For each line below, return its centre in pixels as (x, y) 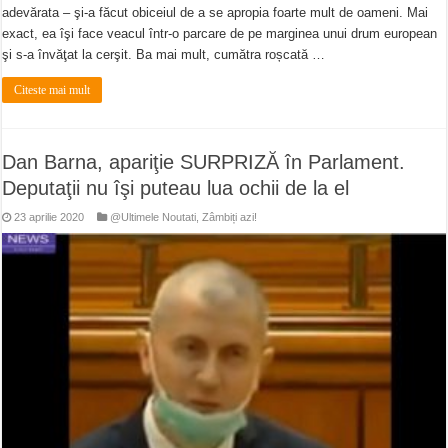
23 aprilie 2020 (49, 217)
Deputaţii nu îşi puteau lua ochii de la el (176, 188)
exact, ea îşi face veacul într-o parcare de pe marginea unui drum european (220, 34)
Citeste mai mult (52, 90)
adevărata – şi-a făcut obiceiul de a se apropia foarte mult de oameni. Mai (215, 13)
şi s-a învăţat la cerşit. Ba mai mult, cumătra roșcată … (164, 55)
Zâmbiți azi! (230, 217)
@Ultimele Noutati (153, 217)
